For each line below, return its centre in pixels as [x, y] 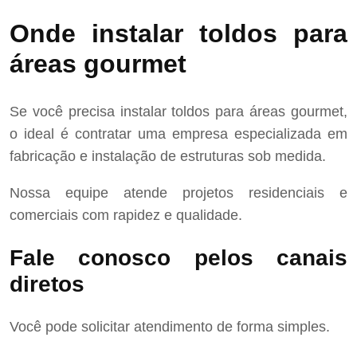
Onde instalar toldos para [178, 34]
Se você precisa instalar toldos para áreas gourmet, [178, 111]
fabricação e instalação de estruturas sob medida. [168, 156]
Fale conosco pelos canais [178, 257]
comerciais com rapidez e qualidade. [126, 215]
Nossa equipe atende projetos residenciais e [178, 192]
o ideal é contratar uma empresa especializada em [178, 133]
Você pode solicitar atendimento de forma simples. [170, 327]
